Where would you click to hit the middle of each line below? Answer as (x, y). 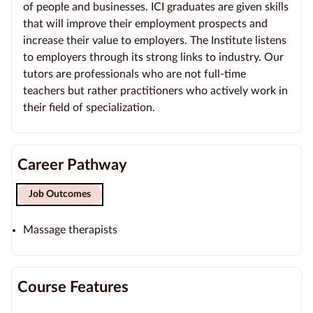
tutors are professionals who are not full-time (134, 74)
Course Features (73, 287)
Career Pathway (72, 165)
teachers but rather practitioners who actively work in (155, 90)
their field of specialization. (89, 107)
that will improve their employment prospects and (145, 23)
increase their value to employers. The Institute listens (155, 40)
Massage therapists (70, 230)
